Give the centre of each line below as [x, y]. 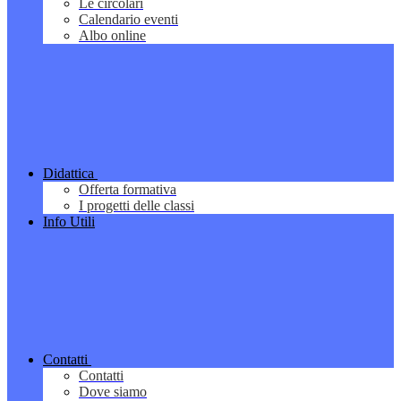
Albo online [112, 36]
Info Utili [69, 222]
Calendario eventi [128, 20]
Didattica [68, 174]
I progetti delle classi [137, 206]
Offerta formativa [128, 190]
